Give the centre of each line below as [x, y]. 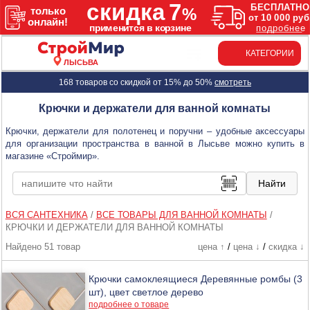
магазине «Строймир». [52, 156]
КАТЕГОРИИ [270, 53]
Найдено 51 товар [43, 246]
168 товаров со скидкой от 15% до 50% [136, 82]
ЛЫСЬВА [81, 62]
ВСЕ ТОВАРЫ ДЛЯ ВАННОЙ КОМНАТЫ [181, 215]
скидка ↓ [286, 246]
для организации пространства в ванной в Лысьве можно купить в [155, 143]
